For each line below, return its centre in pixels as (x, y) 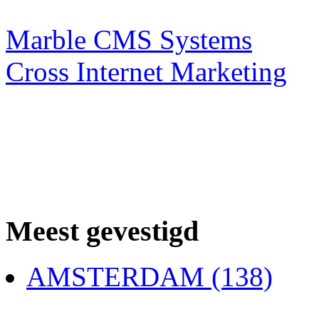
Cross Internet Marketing (146, 71)
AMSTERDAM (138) (150, 277)
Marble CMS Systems (129, 39)
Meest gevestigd (102, 231)
